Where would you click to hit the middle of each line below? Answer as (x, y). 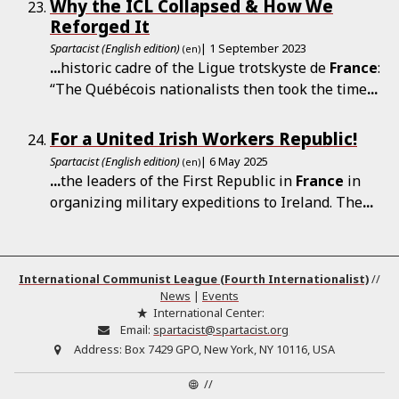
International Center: (207, 312)
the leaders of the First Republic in (178, 180)
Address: (98, 350)
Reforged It (100, 26)
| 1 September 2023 (253, 49)
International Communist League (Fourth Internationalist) (194, 278)
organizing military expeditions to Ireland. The (206, 202)
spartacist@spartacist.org (221, 329)
